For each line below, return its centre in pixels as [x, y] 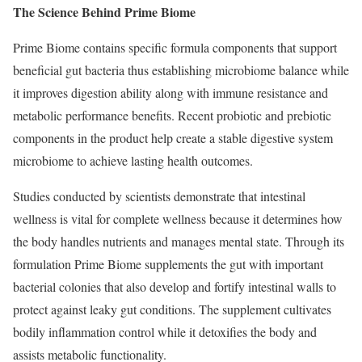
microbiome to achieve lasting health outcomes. [133, 161]
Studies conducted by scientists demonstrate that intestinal [159, 196]
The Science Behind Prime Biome [104, 12]
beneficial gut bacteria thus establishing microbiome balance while [181, 70]
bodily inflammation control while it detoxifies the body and [165, 332]
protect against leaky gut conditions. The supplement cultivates [172, 309]
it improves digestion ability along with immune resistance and [170, 93]
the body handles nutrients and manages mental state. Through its [179, 242]
